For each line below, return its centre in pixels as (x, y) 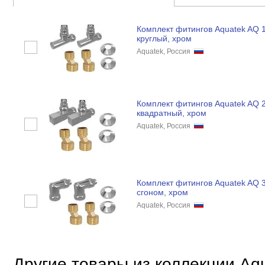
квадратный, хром (171, 113)
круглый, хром (164, 38)
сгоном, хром (162, 193)
